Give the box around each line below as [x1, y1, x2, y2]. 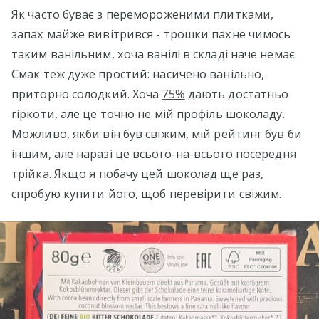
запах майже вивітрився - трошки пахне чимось [11, 26, 291, 42]
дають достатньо [184, 85, 289, 102]
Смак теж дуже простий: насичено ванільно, [11, 66, 265, 82]
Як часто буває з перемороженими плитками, [11, 6, 274, 22]
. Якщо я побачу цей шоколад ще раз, [48, 165, 264, 182]
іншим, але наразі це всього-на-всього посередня [11, 145, 296, 162]
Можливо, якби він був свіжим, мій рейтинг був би [11, 125, 302, 142]
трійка [11, 165, 49, 182]
